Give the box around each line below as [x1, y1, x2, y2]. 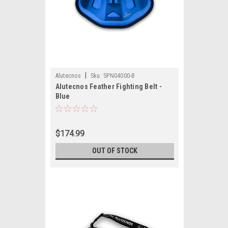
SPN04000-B [103, 72, 135, 79]
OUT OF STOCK [92, 147, 137, 155]
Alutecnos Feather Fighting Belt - [55, 82, 162, 91]
